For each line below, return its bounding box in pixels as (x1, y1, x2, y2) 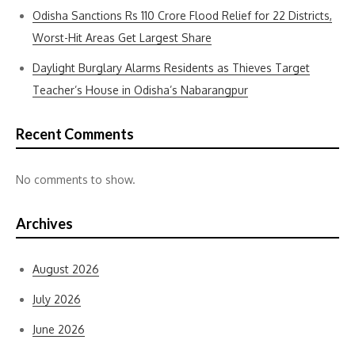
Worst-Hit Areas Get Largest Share (32, 31, 212, 44)
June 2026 (32, 323, 85, 336)
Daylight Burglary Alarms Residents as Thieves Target (32, 61, 310, 74)
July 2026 (32, 292, 81, 306)
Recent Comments (16, 125, 134, 143)
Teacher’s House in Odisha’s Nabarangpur (32, 83, 248, 97)
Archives (16, 215, 73, 232)
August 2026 (32, 262, 99, 276)
